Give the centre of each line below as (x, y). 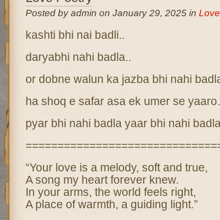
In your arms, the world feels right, (110, 192)
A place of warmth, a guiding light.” (111, 204)
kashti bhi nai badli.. (75, 35)
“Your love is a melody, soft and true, (116, 167)
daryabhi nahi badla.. (78, 57)
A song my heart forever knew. (102, 180)
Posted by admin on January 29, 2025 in (112, 13)
